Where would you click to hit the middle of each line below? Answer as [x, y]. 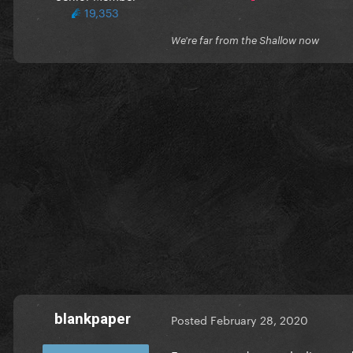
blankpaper [92, 318]
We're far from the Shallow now [245, 40]
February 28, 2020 [259, 320]
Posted [191, 320]
